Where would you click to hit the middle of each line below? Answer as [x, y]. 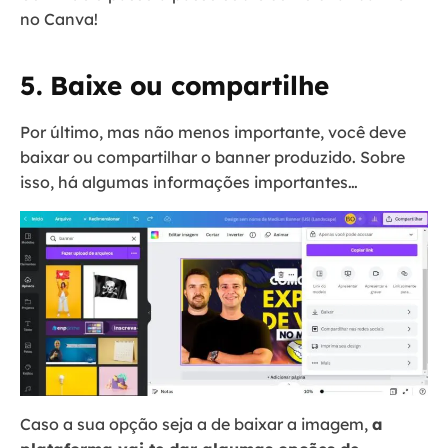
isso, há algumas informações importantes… [191, 182]
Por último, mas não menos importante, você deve [213, 132]
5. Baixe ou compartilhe [175, 86]
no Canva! [59, 19]
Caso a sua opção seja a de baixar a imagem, [196, 423]
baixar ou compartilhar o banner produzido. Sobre [212, 157]
